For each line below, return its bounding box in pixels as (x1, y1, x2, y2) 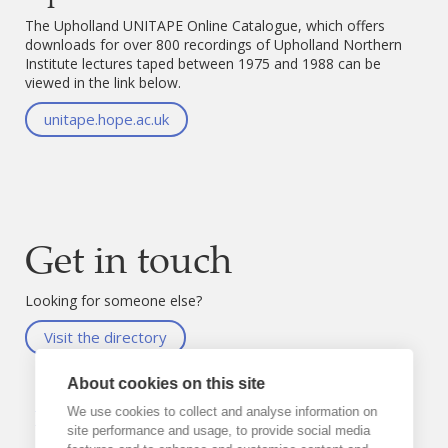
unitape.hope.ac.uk (44, 109, 169, 129)
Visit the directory (44, 327, 167, 347)
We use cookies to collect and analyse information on (67, 404, 378, 419)
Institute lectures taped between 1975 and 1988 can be (25, 54, 381, 73)
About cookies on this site (67, 375, 266, 392)
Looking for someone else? (25, 291, 202, 310)
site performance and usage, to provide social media (67, 423, 371, 438)
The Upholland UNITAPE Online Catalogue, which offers (25, 16, 385, 35)
